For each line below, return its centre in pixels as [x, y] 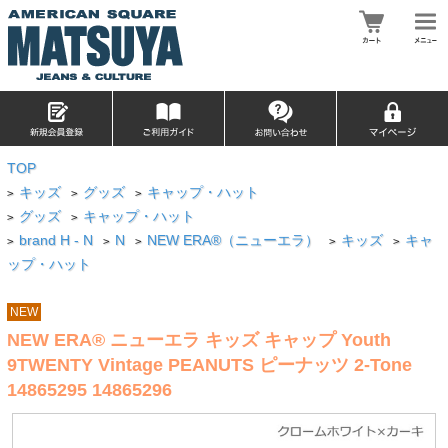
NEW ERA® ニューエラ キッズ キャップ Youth [198, 339]
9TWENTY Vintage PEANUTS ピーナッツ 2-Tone [209, 364]
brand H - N [56, 240]
